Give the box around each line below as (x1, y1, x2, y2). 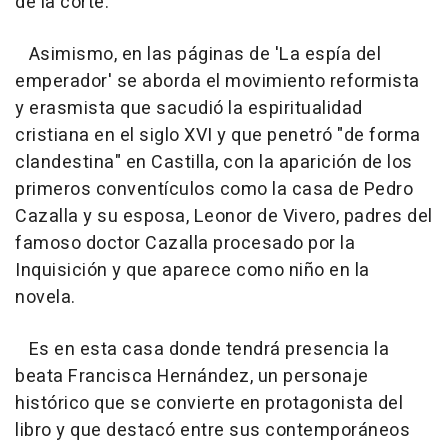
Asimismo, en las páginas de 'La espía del (15, 40, 381, 68)
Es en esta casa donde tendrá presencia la (15, 335, 389, 363)
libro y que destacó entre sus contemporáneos (15, 416, 410, 444)
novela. (15, 283, 76, 311)
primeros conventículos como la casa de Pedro (15, 175, 413, 203)
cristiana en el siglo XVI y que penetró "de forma (15, 121, 421, 149)
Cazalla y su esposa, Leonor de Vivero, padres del (15, 202, 433, 230)
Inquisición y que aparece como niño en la (15, 256, 370, 284)
